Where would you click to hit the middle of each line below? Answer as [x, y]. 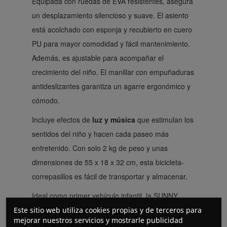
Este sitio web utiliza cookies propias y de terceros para [107, 210]
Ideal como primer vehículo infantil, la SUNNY [105, 196]
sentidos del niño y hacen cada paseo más [100, 134]
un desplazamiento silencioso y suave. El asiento [110, 15]
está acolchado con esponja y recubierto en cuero [112, 30]
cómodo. [46, 101]
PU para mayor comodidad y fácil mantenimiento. [111, 44]
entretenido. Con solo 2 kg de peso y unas [100, 148]
